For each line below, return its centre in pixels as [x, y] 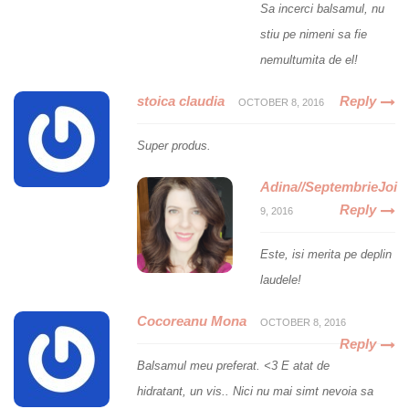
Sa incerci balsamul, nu [322, 9]
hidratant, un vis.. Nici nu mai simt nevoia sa [255, 392]
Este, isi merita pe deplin [326, 255]
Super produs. [174, 146]
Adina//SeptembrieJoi [329, 187]
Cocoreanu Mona [192, 321]
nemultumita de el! [309, 60]
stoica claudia [181, 101]
